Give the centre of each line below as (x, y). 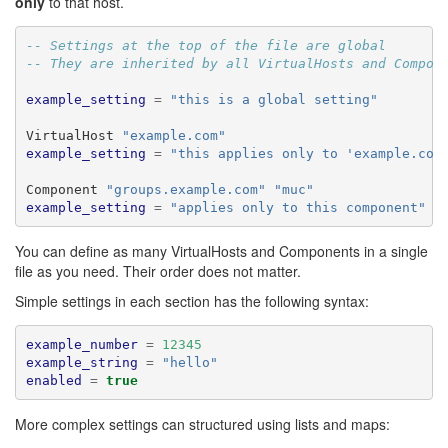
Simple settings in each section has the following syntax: (192, 301)
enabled (53, 380)
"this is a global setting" (273, 99)
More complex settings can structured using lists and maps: (202, 424)
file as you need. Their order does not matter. (158, 271)
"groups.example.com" (185, 189)
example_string (81, 362)
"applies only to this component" (297, 207)
